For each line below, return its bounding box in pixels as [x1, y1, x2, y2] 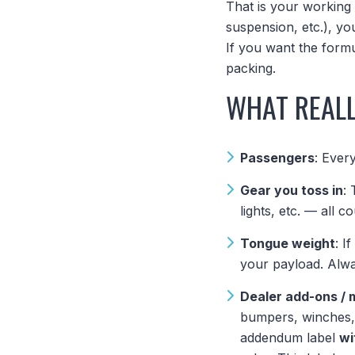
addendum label [240, 330, 340, 345]
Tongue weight [240, 235, 336, 251]
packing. [226, 60, 277, 76]
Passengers [240, 150, 315, 166]
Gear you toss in [240, 182, 344, 198]
